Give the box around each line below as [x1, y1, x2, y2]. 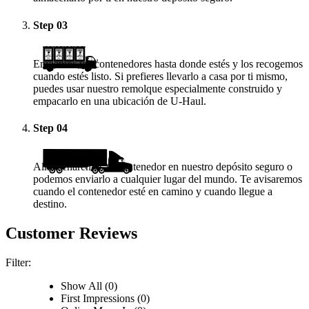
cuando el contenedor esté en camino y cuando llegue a [33, 185, 272, 197]
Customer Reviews [6, 223, 137, 242]
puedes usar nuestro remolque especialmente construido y [33, 82, 282, 94]
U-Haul [170, 94, 203, 107]
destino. [33, 197, 67, 210]
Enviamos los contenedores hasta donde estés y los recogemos [33, 57, 303, 70]
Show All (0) [61, 279, 117, 292]
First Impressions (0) [61, 292, 150, 304]
